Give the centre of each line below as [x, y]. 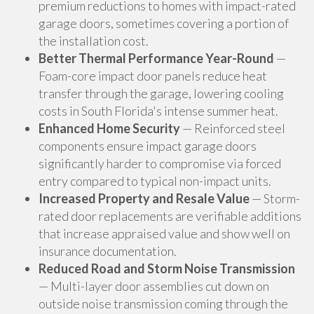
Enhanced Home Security [109, 128]
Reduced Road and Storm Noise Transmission [167, 268]
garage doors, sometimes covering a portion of [164, 23]
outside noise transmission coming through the [163, 303]
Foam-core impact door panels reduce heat [153, 76]
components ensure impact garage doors [148, 146]
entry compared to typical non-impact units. [155, 181]
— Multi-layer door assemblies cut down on [154, 286]
